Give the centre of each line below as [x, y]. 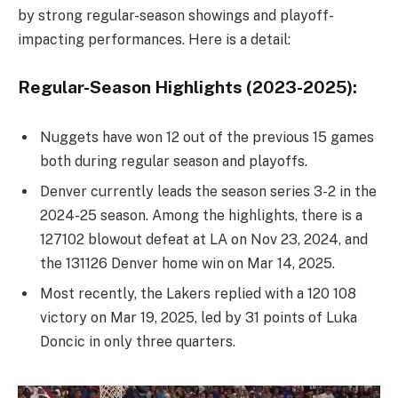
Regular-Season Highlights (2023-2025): [187, 87]
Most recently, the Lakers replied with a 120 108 [198, 293]
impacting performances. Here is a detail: [154, 39]
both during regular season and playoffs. [174, 161]
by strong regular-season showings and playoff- [176, 15]
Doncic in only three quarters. [138, 341]
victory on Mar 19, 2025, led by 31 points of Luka [199, 317]
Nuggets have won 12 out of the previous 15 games [207, 137]
